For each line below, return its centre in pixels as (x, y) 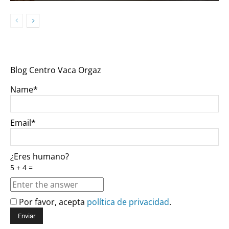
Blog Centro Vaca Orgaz (56, 70)
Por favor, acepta (52, 202)
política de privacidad (128, 202)
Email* (23, 123)
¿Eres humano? (40, 156)
